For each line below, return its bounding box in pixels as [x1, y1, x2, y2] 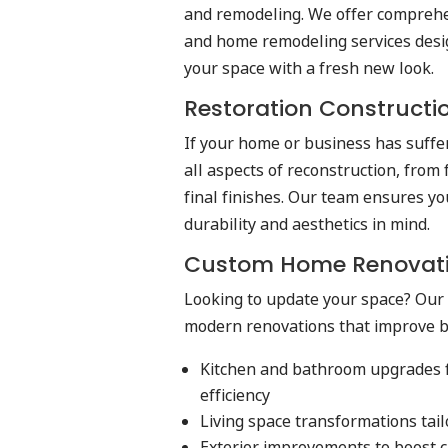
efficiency [200, 384, 271, 406]
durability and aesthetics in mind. [184, 213, 431, 235]
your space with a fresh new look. [184, 57, 435, 79]
